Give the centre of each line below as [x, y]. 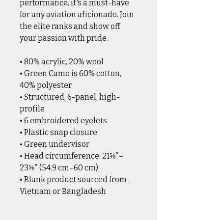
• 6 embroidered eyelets [63, 120]
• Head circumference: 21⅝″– [71, 156]
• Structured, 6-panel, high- [70, 97]
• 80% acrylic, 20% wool [62, 61]
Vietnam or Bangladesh [63, 191]
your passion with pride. [64, 38]
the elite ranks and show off [70, 26]
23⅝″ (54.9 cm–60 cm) [59, 167]
